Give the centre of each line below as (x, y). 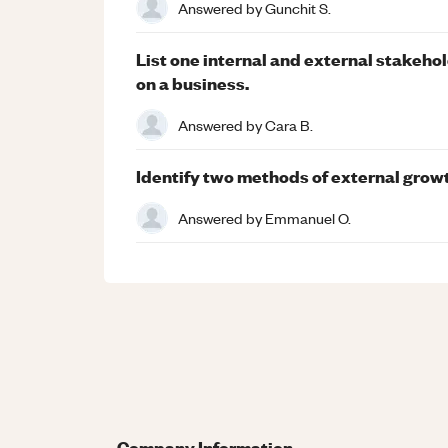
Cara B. (289, 124)
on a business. (192, 82)
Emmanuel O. (308, 217)
